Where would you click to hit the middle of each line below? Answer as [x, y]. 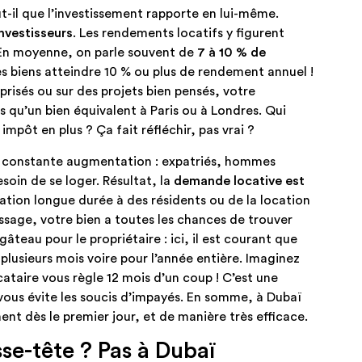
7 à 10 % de [232, 53]
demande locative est [239, 181]
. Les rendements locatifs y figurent [179, 34]
